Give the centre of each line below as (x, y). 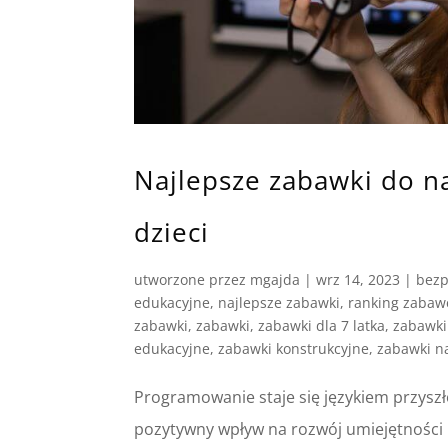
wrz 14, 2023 (358, 279)
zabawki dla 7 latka (322, 325)
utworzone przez (192, 279)
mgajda (275, 279)
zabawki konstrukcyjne (294, 348)
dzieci (172, 231)
